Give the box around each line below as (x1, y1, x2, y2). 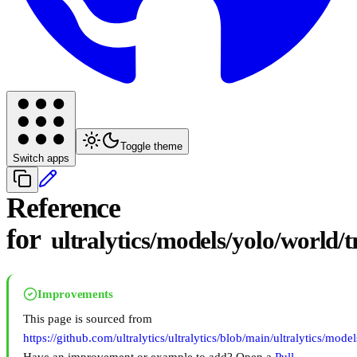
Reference (6, 192, 121, 225)
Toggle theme (120, 140, 182, 153)
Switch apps (13, 152, 69, 165)
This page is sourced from (23, 312, 152, 326)
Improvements (37, 288, 114, 301)
